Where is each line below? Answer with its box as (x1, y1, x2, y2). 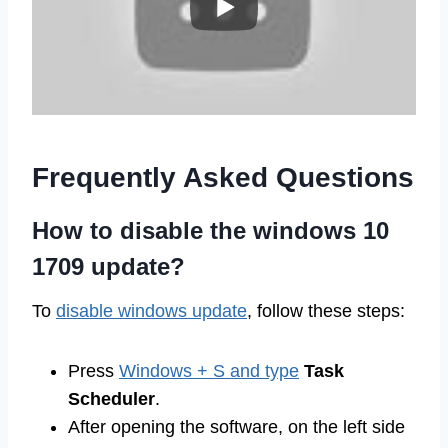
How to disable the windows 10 (32, 216, 389, 244)
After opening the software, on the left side (68, 416, 405, 437)
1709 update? (32, 252, 185, 280)
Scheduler (68, 388, 155, 409)
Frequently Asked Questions (32, 161, 414, 193)
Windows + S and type (119, 360, 299, 381)
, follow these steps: (247, 300, 405, 321)
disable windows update (56, 300, 247, 321)
